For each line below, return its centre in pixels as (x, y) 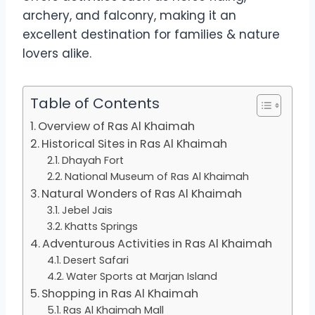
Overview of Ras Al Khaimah (117, 126)
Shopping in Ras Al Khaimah (120, 293)
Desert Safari (96, 260)
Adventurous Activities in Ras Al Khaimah (157, 243)
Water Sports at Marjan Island (142, 276)
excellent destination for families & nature (151, 34)
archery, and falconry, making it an (129, 15)
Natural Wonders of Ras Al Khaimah (142, 193)
